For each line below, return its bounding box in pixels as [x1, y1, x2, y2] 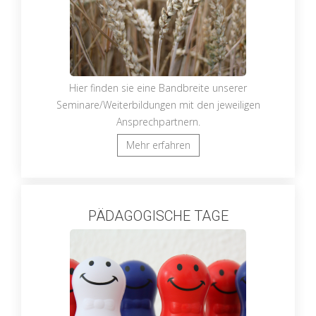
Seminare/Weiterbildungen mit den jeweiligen [56, 98, 260, 111]
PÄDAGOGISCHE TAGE [87, 207, 229, 224]
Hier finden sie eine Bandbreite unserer [69, 81, 247, 95]
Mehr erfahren [126, 138, 190, 152]
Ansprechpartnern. [116, 115, 200, 128]
